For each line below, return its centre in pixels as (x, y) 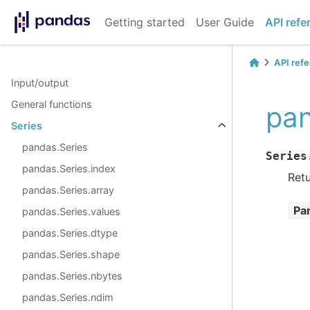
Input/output (40, 83)
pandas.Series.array (68, 190)
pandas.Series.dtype (70, 233)
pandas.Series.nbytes (72, 276)
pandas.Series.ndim (68, 297)
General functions (52, 104)
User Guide (225, 22)
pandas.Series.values (71, 211)
